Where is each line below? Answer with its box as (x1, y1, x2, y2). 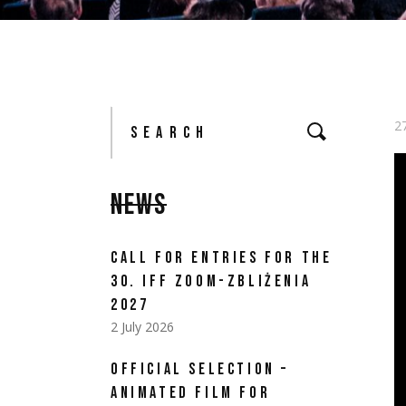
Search (110, 103, 151, 121)
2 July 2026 (111, 318, 174, 335)
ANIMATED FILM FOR (111, 383, 271, 402)
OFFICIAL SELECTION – (111, 360, 290, 379)
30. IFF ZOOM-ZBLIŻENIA (111, 272, 312, 291)
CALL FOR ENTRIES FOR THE (111, 248, 333, 267)
